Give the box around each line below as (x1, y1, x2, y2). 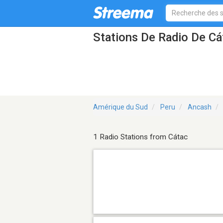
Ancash (188, 103, 212, 111)
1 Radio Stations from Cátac (93, 132, 188, 142)
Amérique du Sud (93, 103, 148, 111)
